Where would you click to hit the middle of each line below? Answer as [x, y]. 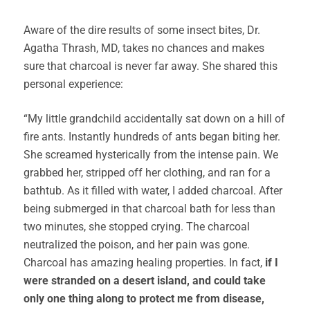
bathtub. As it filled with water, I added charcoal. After [153, 191]
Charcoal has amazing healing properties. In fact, [144, 263]
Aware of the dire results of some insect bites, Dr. [142, 30]
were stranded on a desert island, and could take [145, 281]
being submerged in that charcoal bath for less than [149, 209]
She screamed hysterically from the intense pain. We [151, 155]
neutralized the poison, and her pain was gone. [137, 245]
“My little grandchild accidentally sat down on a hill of [154, 119]
